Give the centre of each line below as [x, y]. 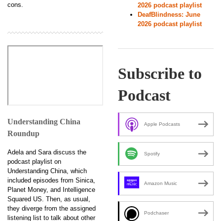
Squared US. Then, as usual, [49, 199]
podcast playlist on [34, 161]
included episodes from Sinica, [51, 180]
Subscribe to [160, 73]
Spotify [152, 154]
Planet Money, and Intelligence [51, 189]
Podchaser [156, 213]
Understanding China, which [47, 171]
